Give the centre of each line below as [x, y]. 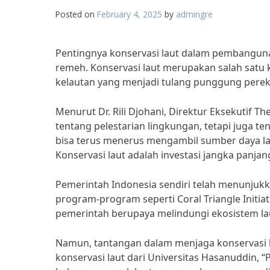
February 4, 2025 [130, 14]
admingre [194, 14]
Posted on [76, 14]
